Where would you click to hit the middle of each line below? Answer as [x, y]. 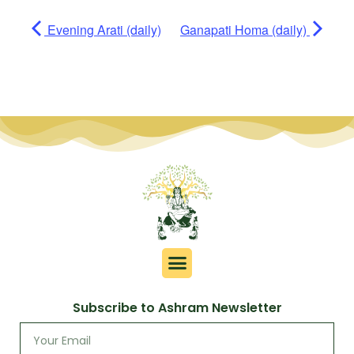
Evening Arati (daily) [103, 29]
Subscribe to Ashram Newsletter [177, 307]
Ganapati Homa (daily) [245, 29]
